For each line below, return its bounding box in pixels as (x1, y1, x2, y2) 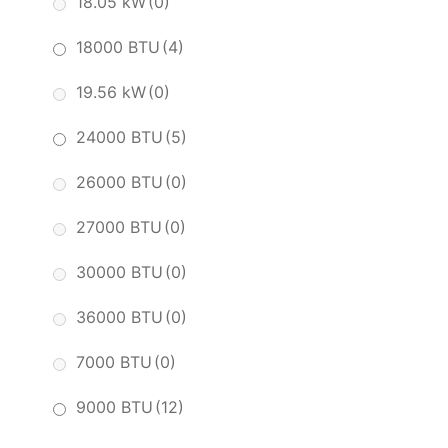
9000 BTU (76, 397, 153, 418)
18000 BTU (76, 37, 160, 58)
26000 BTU (76, 172, 163, 193)
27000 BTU (76, 217, 162, 238)
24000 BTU (76, 127, 163, 148)
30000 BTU (76, 262, 163, 283)
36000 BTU (76, 307, 163, 328)
